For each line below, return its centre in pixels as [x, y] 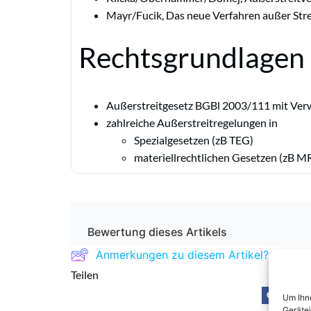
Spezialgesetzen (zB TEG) [194, 140]
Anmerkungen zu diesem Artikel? [182, 254]
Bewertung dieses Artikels [157, 232]
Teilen [88, 275]
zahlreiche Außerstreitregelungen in [192, 123]
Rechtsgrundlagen [192, 58]
